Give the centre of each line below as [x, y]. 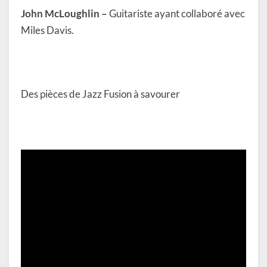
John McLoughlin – [64, 14]
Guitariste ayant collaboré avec [176, 14]
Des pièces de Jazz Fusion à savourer [100, 94]
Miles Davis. [47, 30]
